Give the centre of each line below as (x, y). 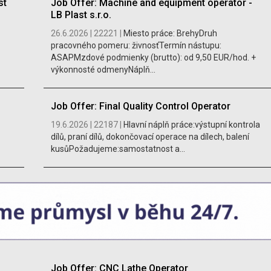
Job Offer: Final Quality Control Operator (140, 106)
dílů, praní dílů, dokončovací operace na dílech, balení (150, 136)
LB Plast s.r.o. (81, 15)
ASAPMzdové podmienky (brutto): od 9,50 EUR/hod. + (153, 57)
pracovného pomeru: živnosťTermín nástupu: (136, 45)
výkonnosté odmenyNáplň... (103, 69)
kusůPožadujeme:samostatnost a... (118, 149)
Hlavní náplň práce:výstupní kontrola (191, 124)
